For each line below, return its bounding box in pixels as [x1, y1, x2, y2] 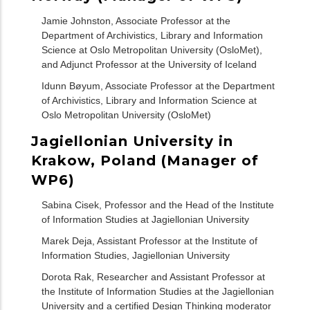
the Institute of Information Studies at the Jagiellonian [42, 286, 274, 298]
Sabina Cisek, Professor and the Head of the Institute [42, 199, 274, 211]
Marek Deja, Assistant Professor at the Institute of [42, 235, 257, 247]
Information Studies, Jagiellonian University [42, 250, 230, 262]
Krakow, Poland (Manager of [31, 152, 259, 169]
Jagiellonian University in [31, 132, 233, 149]
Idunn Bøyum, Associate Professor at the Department [42, 80, 275, 92]
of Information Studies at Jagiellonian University [42, 214, 249, 226]
